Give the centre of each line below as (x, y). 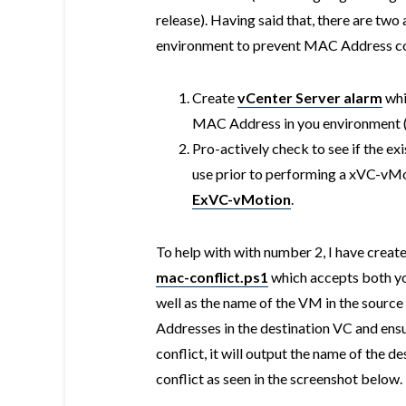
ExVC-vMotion (242, 199)
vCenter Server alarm (310, 97)
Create (215, 97)
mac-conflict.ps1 (212, 277)
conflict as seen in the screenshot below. (279, 378)
